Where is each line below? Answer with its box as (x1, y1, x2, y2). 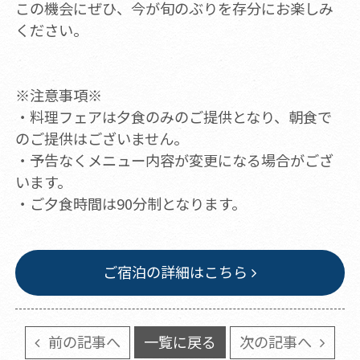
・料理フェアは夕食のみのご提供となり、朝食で (14, 106, 332, 128)
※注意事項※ (14, 84, 102, 106)
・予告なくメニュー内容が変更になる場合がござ (14, 149, 333, 171)
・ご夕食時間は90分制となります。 (14, 193, 246, 215)
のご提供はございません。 (14, 128, 188, 149)
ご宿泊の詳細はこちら (102, 261, 247, 283)
